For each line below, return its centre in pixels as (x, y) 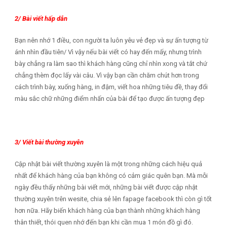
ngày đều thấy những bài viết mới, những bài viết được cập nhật (106, 187)
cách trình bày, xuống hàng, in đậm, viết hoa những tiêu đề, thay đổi (111, 87)
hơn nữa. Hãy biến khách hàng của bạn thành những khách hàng (107, 211)
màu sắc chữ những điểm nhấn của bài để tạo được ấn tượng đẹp (109, 99)
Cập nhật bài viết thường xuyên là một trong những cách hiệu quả (108, 164)
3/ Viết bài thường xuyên (49, 142)
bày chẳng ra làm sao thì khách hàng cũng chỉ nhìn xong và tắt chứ (111, 64)
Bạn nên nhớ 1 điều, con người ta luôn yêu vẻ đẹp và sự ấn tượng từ (111, 41)
